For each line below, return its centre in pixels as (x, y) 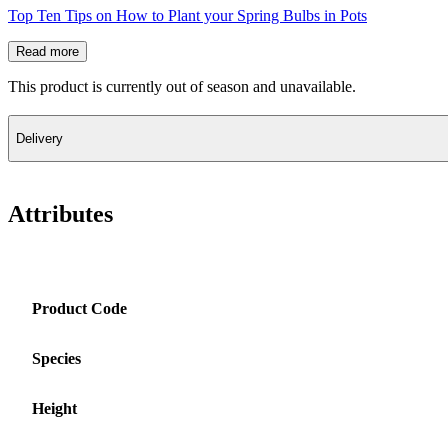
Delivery (39, 138)
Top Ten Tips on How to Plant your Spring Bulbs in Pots (187, 15)
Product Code (79, 308)
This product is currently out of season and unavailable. (182, 86)
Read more (47, 51)
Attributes (60, 213)
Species (56, 358)
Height (54, 408)
